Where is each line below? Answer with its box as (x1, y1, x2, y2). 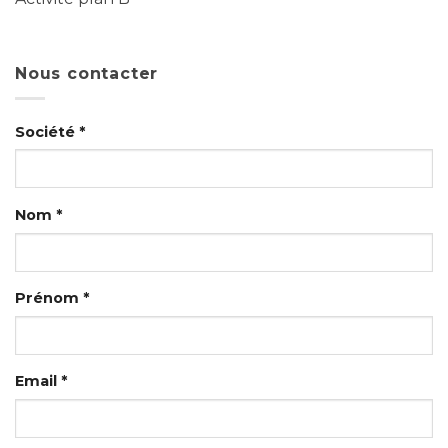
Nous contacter (15, 64, 159, 84)
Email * (15, 372, 67, 391)
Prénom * (15, 289, 89, 308)
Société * (15, 122, 85, 141)
